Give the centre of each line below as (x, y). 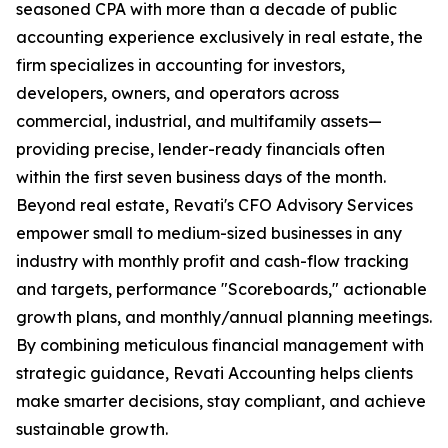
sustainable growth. (92, 429)
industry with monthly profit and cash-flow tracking (212, 261)
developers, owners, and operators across (177, 93)
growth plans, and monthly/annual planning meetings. (224, 317)
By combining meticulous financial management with (220, 345)
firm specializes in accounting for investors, (180, 65)
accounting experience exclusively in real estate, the (219, 37)
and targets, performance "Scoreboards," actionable (221, 289)
